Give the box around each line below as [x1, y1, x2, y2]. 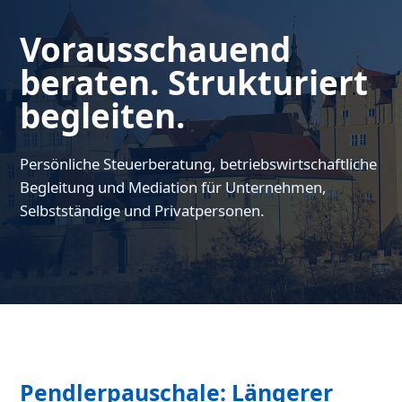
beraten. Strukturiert [20, 60, 369, 106]
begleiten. [20, 93, 186, 139]
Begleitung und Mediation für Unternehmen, [20, 177, 328, 198]
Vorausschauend [20, 27, 292, 73]
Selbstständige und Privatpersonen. [20, 200, 266, 222]
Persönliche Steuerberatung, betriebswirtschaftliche [20, 153, 378, 175]
